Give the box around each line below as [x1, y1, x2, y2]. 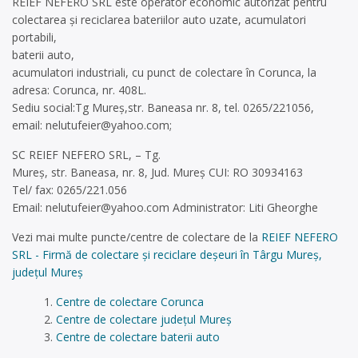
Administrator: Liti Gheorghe [169, 200, 318, 215]
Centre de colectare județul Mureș [55, 312, 232, 327]
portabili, [12, 30, 57, 45]
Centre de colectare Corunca [55, 294, 204, 309]
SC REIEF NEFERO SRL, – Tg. [12, 147, 161, 162]
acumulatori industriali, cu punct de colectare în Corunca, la [12, 65, 316, 80]
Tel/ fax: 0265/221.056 [12, 182, 127, 197]
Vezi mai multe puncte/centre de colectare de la [12, 229, 261, 245]
